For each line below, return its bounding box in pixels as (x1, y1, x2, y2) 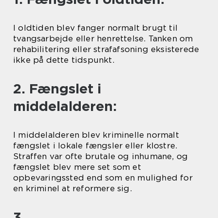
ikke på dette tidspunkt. (13, 55, 114, 65)
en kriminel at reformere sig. (13, 183, 132, 194)
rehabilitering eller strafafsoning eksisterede (13, 44, 200, 54)
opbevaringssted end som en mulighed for (13, 173, 193, 183)
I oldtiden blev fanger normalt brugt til (13, 23, 178, 33)
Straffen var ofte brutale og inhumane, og (13, 151, 188, 162)
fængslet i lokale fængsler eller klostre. (13, 141, 178, 151)
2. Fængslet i (13, 80, 101, 97)
